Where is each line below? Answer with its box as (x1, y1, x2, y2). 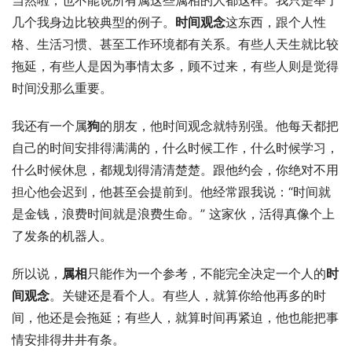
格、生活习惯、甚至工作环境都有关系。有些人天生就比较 (12, 36, 339, 52)
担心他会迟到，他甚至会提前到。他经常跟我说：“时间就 (12, 184, 331, 200)
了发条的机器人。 (12, 228, 112, 244)
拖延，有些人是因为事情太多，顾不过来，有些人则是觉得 (12, 58, 339, 74)
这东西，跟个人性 (225, 14, 326, 30)
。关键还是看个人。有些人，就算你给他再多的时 (49, 288, 326, 303)
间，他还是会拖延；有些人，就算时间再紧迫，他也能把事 (12, 310, 339, 325)
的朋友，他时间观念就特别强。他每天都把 (100, 118, 339, 134)
